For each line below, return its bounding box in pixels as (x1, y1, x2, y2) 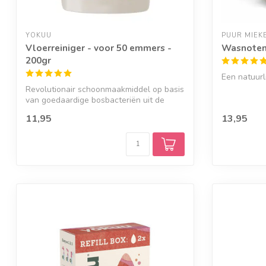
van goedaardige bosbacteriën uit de (26, 94, 164, 106)
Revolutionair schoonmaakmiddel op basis (26, 83, 184, 95)
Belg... (26, 104, 48, 116)
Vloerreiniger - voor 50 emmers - (26, 41, 172, 54)
